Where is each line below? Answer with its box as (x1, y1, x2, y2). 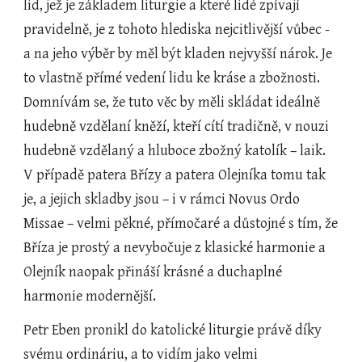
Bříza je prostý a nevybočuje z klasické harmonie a (23, 239, 326, 256)
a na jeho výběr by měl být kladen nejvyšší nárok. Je (23, 45, 333, 62)
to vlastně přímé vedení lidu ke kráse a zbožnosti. (23, 69, 321, 86)
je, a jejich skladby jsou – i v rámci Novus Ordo (23, 191, 301, 208)
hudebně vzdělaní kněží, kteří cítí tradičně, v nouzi (23, 118, 330, 135)
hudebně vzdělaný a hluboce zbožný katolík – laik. (23, 142, 326, 159)
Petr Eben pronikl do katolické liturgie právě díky (23, 322, 322, 339)
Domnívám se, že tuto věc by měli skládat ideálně (23, 94, 321, 111)
